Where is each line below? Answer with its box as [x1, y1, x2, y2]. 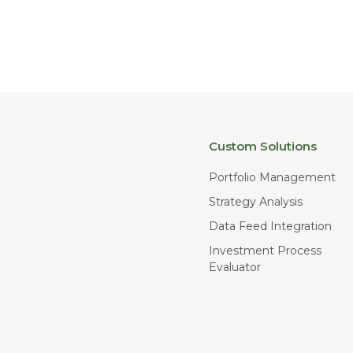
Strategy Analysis [209, 194, 303, 209]
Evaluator [209, 259, 262, 274]
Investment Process [209, 243, 322, 258]
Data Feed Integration [209, 218, 333, 233]
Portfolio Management [209, 169, 336, 184]
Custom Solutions [209, 138, 318, 154]
